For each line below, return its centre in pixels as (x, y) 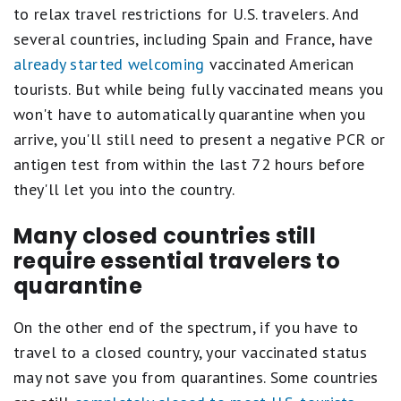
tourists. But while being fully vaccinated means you (199, 89)
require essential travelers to (177, 261)
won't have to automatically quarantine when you (190, 114)
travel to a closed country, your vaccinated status (190, 352)
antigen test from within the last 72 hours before (189, 164)
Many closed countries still (165, 236)
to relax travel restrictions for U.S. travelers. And (187, 14)
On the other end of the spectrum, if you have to (186, 327)
